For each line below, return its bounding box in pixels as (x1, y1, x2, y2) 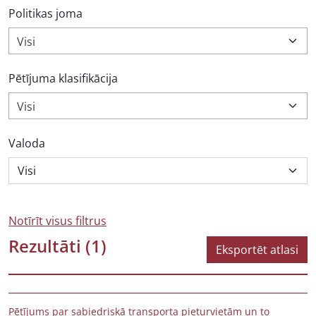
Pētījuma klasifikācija (8, 71, 118, 86)
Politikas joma (8, 6, 83, 21)
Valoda (8, 135, 45, 151)
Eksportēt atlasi (216, 242, 298, 257)
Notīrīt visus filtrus (8, 213, 107, 229)
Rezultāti (8, 234, 85, 257)
